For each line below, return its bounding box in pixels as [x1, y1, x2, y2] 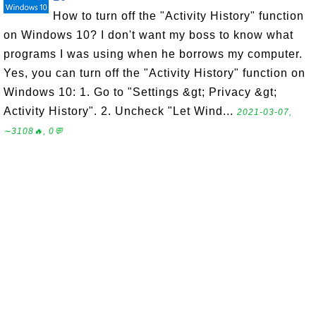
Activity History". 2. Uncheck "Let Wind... [4, 105, 237, 117]
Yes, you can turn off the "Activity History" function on [4, 67, 305, 79]
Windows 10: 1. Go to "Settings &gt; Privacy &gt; [4, 86, 277, 98]
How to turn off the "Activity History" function [53, 10, 304, 22]
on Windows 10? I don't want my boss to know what [4, 29, 293, 41]
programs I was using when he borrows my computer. [4, 48, 303, 60]
